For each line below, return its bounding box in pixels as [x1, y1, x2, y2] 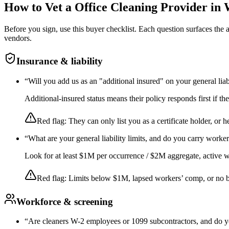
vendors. [4, 33, 32, 42]
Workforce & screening [16, 196, 113, 207]
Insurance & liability [16, 56, 103, 67]
